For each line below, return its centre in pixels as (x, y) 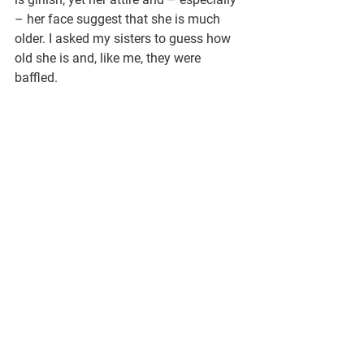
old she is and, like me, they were (109, 58)
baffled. (36, 77)
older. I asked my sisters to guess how (124, 38)
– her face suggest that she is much (119, 19)
